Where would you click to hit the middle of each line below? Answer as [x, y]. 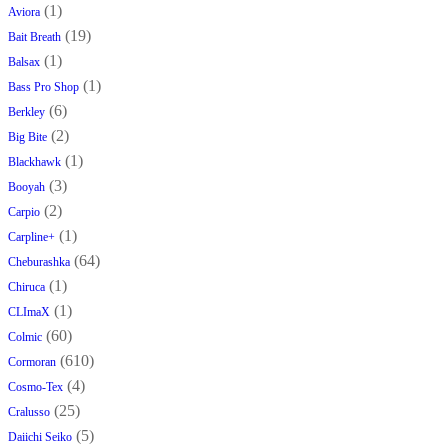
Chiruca [26, 287]
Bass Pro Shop [43, 87]
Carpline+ [31, 237]
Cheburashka [39, 262]
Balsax [24, 62]
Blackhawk [34, 162]
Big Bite [27, 137]
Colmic [25, 337]
